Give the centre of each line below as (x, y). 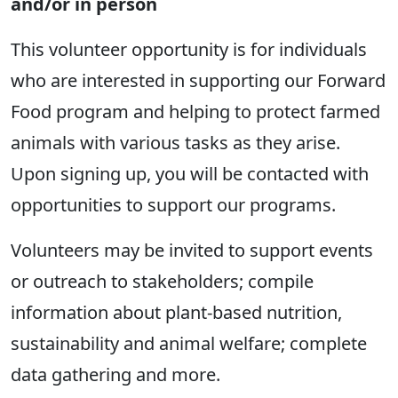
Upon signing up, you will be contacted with (190, 174)
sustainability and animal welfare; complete (189, 344)
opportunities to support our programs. (173, 205)
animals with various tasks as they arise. (175, 143)
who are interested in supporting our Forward (198, 81)
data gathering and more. (115, 375)
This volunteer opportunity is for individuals (189, 50)
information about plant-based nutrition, (176, 313)
